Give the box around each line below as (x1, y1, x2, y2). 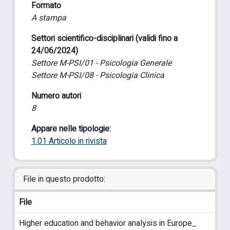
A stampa (31, 12, 66, 24)
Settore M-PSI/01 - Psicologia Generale (31, 57, 171, 69)
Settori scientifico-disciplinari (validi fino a (31, 32, 178, 45)
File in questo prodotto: (23, 173, 105, 185)
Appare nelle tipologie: (31, 123, 111, 135)
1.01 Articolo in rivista (31, 135, 107, 147)
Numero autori (31, 90, 81, 102)
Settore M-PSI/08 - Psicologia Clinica (31, 69, 164, 82)
